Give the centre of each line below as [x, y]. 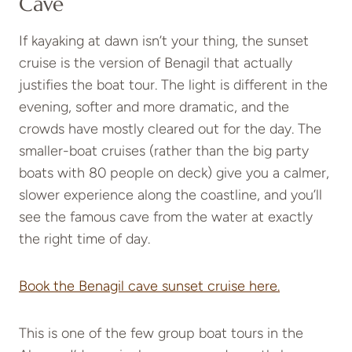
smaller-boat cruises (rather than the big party [164, 150]
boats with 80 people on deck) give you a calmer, [174, 172]
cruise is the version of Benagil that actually [156, 62]
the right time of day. [84, 238]
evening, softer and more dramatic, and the [154, 106]
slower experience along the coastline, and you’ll [170, 194]
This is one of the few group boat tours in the [161, 333]
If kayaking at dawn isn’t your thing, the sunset [164, 40]
